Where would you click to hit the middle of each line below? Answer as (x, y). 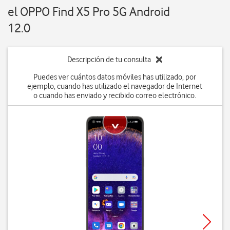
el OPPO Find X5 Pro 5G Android (89, 12)
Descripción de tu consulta (109, 60)
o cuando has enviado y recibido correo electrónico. (115, 95)
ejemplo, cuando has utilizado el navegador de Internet (115, 86)
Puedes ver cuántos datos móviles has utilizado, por (115, 77)
